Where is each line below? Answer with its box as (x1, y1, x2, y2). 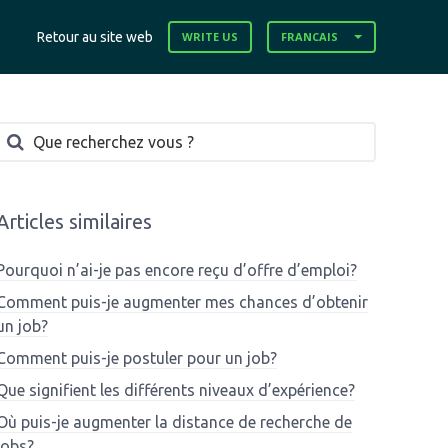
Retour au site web (37, 28, 153, 45)
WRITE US (182, 29, 238, 44)
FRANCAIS (281, 29, 338, 44)
